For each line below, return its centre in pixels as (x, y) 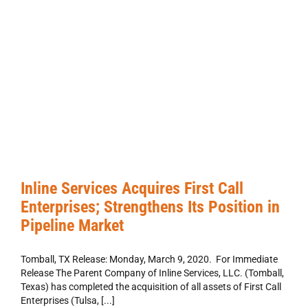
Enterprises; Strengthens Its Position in (150, 207)
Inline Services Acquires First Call (132, 189)
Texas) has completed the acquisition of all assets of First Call (151, 287)
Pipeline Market (72, 226)
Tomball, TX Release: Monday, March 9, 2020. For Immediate (149, 260)
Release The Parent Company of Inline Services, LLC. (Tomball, (152, 273)
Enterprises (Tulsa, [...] (68, 301)
